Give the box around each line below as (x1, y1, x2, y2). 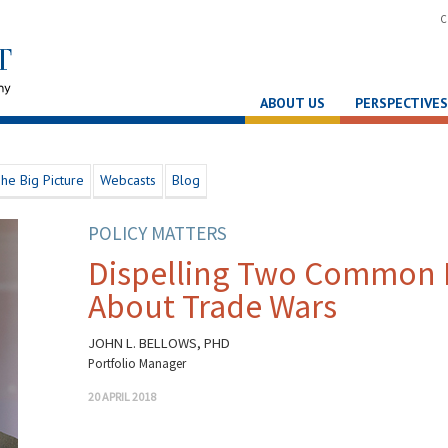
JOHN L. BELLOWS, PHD (88, 333, 231, 352)
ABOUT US (259, 93, 325, 112)
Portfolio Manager (88, 354, 187, 371)
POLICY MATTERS (88, 220, 228, 245)
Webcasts (99, 170, 156, 189)
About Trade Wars (88, 284, 338, 327)
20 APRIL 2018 (88, 388, 157, 404)
